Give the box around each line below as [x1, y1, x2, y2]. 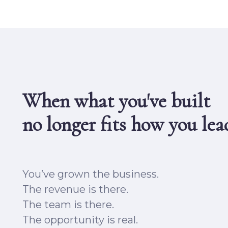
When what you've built [22, 89, 210, 113]
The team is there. [22, 198, 114, 211]
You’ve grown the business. [22, 168, 159, 180]
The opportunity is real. [22, 214, 138, 226]
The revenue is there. [22, 183, 131, 195]
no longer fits [22, 112, 126, 136]
